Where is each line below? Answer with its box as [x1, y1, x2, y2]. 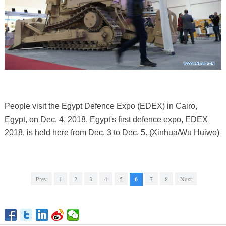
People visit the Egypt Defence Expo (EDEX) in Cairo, [4, 101, 197, 110]
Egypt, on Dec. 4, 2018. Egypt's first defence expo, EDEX [4, 115, 208, 124]
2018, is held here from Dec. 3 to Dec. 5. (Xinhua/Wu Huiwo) [4, 128, 219, 137]
